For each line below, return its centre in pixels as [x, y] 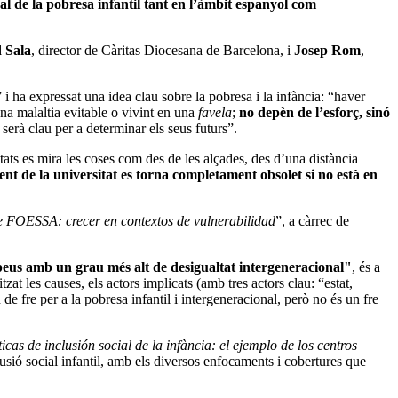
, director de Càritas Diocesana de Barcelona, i [163, 50]
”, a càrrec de [312, 220]
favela [215, 112]
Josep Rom [327, 50]
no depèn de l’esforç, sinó [314, 112]
